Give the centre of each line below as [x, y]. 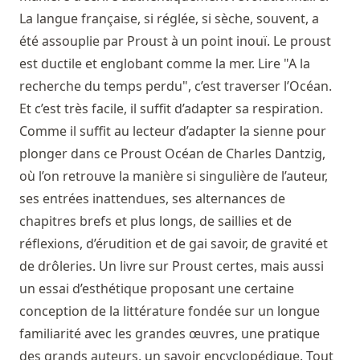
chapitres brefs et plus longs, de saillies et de [155, 221]
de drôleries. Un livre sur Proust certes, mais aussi [172, 266]
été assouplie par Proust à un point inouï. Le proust [175, 41]
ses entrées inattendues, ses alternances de [152, 199]
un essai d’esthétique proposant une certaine [157, 289]
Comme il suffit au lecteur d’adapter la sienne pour [173, 131]
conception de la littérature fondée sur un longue [170, 311]
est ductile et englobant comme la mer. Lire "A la [165, 64]
